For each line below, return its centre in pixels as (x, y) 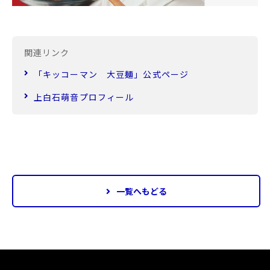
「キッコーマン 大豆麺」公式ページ (111, 74)
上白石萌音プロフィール (84, 97)
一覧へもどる (141, 191)
